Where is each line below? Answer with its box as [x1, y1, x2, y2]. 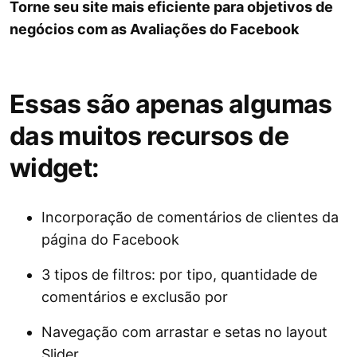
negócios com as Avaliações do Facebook [10, 21, 299, 38]
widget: [10, 152, 100, 184]
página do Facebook [41, 231, 179, 249]
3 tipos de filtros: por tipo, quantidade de [41, 266, 317, 284]
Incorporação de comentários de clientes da [41, 209, 339, 226]
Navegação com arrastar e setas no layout [41, 324, 328, 341]
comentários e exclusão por [41, 288, 228, 306]
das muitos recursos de [10, 120, 288, 152]
